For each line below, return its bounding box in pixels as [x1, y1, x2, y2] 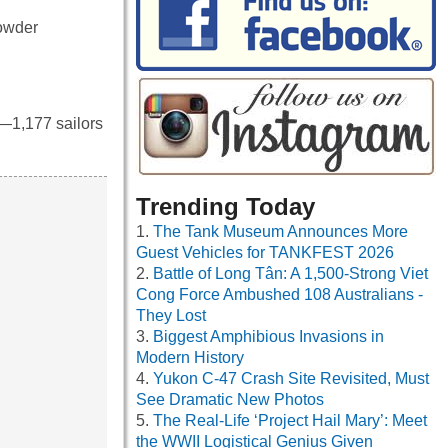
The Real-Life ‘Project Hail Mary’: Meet [153, 412, 427, 430]
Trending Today [136, 193, 315, 221]
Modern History [136, 349, 244, 367]
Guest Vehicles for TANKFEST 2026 [136, 244, 394, 262]
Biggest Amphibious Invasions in [153, 328, 384, 346]
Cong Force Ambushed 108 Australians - [136, 286, 423, 304]
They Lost [136, 307, 206, 325]
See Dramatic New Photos [136, 391, 324, 409]
